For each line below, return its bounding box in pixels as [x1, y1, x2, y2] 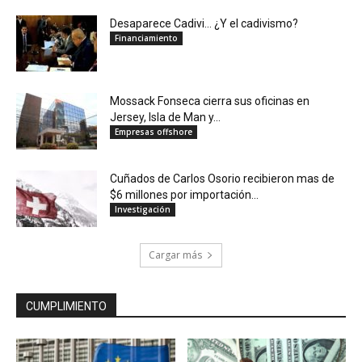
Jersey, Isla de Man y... [110, 111, 221, 124]
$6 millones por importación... [110, 188, 259, 202]
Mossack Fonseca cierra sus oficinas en [110, 95, 309, 108]
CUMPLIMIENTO [26, 300, 107, 314]
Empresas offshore [115, 126, 192, 138]
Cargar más [149, 248, 202, 263]
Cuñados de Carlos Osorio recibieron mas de [110, 172, 335, 186]
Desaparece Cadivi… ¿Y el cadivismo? [110, 17, 298, 31]
